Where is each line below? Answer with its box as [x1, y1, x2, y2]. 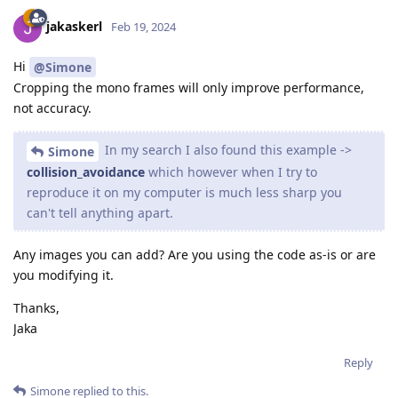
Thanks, [13, 299, 60, 316]
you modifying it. [13, 267, 114, 283]
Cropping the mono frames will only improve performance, [13, 79, 364, 97]
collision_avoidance [27, 163, 145, 180]
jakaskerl [46, 18, 102, 36]
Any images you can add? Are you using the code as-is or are [13, 246, 376, 263]
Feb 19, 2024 [111, 19, 176, 36]
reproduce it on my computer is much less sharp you [27, 184, 342, 201]
